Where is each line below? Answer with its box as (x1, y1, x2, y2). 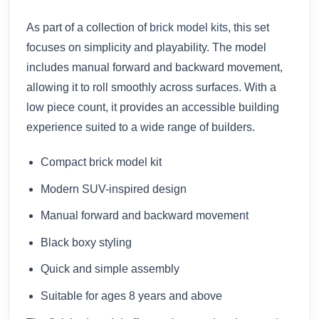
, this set (228, 21, 269, 34)
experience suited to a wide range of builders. (26, 121, 255, 134)
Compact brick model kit (41, 155, 162, 168)
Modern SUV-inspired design (41, 182, 187, 195)
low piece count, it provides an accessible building (26, 101, 279, 114)
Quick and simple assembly (41, 263, 179, 276)
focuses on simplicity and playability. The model (26, 41, 266, 54)
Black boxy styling (41, 236, 132, 249)
